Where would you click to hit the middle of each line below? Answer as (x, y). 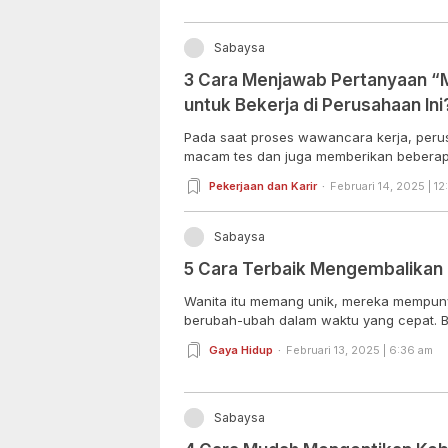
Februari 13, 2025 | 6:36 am (359, 349)
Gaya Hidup (241, 349)
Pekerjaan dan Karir (263, 185)
